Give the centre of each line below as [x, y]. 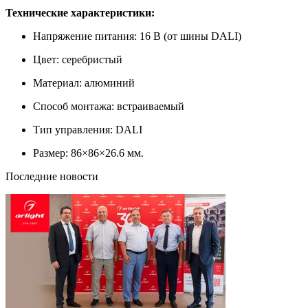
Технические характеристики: [80, 12]
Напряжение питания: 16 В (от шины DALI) [137, 36]
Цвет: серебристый [78, 59]
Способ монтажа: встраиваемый [109, 106]
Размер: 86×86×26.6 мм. [88, 153]
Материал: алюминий [84, 82]
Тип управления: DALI [88, 129]
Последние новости [52, 176]
